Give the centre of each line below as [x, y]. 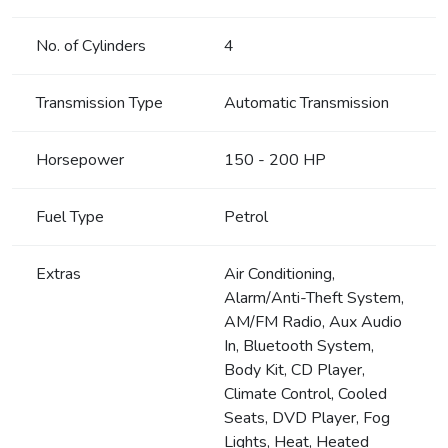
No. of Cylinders [91, 45]
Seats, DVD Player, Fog [307, 417]
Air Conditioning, [279, 273]
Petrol [246, 216]
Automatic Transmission [306, 102]
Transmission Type [99, 102]
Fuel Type [70, 216]
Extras [58, 273]
